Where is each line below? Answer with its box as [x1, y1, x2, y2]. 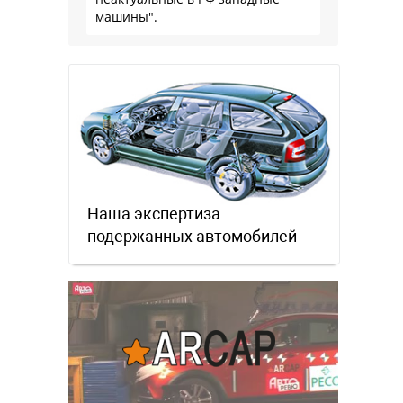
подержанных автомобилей [87, 227, 297, 246]
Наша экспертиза [87, 204, 220, 224]
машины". [95, 8, 157, 25]
